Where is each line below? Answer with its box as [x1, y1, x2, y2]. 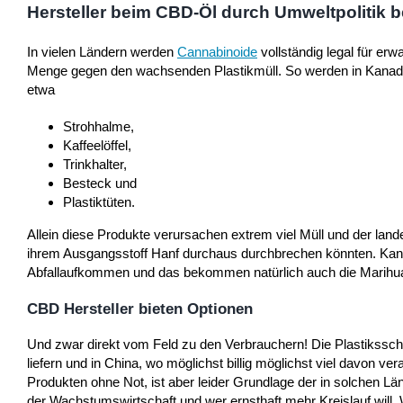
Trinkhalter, [63, 156, 127, 172]
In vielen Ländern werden [27, 43, 177, 59]
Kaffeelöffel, [63, 137, 131, 153]
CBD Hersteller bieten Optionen [27, 300, 253, 318]
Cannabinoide [177, 43, 257, 59]
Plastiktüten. [63, 193, 135, 210]
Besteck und [63, 175, 137, 191]
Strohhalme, [63, 118, 134, 134]
